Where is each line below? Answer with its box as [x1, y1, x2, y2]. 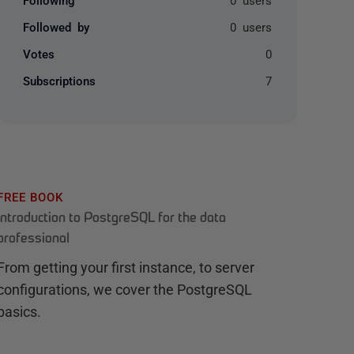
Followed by [23, 21, 90, 32]
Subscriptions [23, 74, 96, 86]
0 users [229, 21, 272, 32]
